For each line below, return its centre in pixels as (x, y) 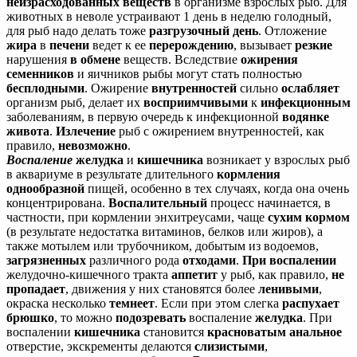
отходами (209, 260)
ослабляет (310, 88)
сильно (259, 88)
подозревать (151, 317)
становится (174, 331)
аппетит (194, 274)
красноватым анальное (275, 331)
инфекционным (306, 102)
